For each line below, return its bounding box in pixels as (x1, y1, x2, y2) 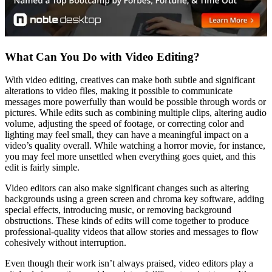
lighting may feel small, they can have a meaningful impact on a (5, 129, 248, 140)
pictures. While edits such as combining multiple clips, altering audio (5, 107, 267, 118)
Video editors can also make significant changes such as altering (5, 183, 249, 194)
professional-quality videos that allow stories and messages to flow (5, 226, 259, 237)
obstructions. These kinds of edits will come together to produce (5, 216, 249, 226)
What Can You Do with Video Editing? (5, 50, 200, 63)
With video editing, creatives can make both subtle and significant (5, 75, 255, 86)
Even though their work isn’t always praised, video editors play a (5, 258, 253, 269)
